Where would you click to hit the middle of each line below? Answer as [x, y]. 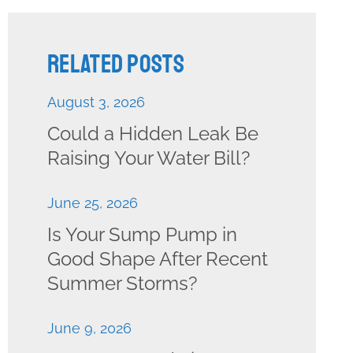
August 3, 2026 [96, 102]
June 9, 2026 [89, 328]
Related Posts [116, 65]
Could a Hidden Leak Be [153, 134]
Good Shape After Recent [158, 259]
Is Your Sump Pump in [142, 234]
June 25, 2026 [93, 203]
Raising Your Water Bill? [149, 158]
